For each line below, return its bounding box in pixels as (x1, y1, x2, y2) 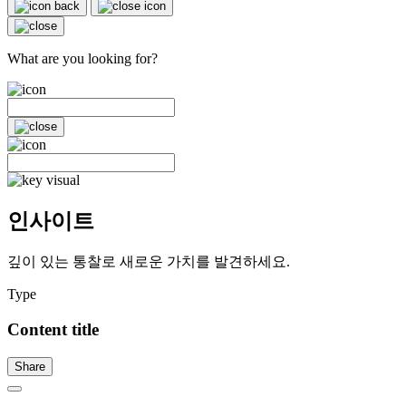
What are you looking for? (7, 50, 158, 66)
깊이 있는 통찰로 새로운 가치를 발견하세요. (7, 254, 290, 270)
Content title (7, 320, 99, 340)
